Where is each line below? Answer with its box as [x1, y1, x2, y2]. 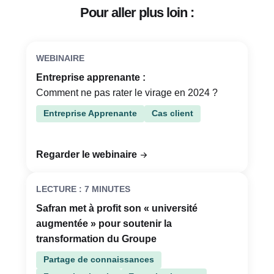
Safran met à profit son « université [36, 203, 198, 214]
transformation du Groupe [36, 234, 157, 245]
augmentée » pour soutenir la [36, 218, 172, 229]
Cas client [152, 108, 193, 119]
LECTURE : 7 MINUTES [36, 184, 130, 194]
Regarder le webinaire [36, 149, 137, 160]
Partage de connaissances [43, 254, 154, 265]
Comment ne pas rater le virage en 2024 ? [36, 87, 218, 98]
